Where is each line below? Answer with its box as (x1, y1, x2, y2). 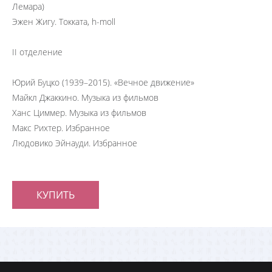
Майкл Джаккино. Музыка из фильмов (12, 92, 158, 103)
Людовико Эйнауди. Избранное (12, 137, 137, 149)
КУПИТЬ (36, 188, 75, 202)
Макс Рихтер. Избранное (12, 122, 110, 134)
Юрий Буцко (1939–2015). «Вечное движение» (12, 76, 194, 88)
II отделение (12, 46, 63, 58)
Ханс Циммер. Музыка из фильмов (12, 107, 146, 118)
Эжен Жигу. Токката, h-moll (12, 16, 115, 27)
